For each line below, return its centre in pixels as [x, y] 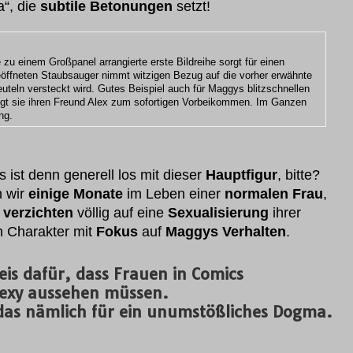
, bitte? [299, 175]
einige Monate [76, 194]
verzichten [38, 213]
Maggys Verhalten [226, 232]
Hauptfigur [242, 175]
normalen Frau [274, 194]
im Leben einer [174, 194]
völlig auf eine [121, 213]
